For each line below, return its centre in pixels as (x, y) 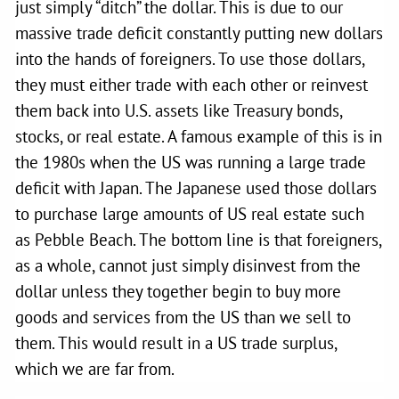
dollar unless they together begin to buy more (179, 291)
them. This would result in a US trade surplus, (176, 342)
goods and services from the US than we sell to (183, 317)
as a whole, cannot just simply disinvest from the (188, 265)
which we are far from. (95, 368)
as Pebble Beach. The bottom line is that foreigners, (199, 239)
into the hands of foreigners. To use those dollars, (190, 58)
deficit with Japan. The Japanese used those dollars (196, 187)
